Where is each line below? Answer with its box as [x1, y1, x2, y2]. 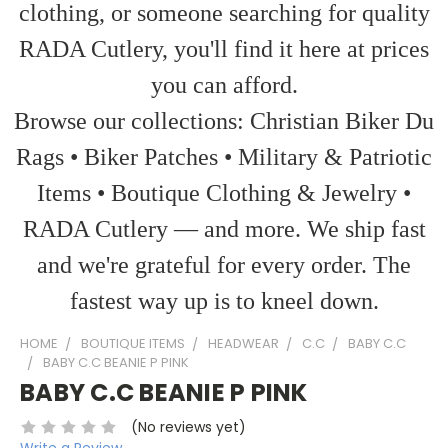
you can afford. [150, 72, 298, 98]
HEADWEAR [208, 334, 279, 353]
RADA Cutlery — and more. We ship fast [22, 216, 426, 242]
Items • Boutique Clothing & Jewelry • [37, 180, 411, 206]
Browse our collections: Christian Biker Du [14, 108, 434, 134]
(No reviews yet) [130, 416, 246, 437]
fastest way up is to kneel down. [69, 288, 379, 314]
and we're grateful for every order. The [37, 252, 411, 278]
